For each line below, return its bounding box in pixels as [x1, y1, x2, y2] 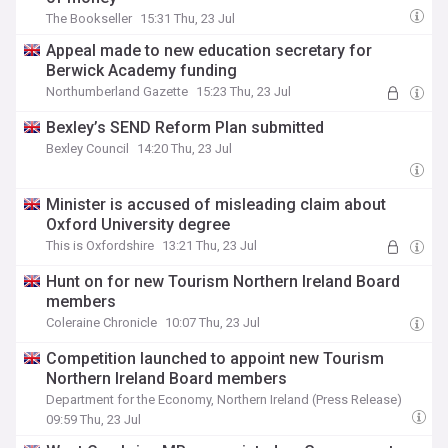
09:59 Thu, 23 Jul [46, 412, 141, 427]
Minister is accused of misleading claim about [46, 195, 387, 214]
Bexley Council [46, 141, 130, 156]
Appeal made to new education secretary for [46, 41, 373, 60]
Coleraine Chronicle [46, 315, 158, 330]
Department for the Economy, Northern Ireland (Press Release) [46, 392, 402, 407]
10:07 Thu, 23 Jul [165, 315, 261, 330]
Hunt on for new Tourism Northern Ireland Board [46, 272, 401, 291]
